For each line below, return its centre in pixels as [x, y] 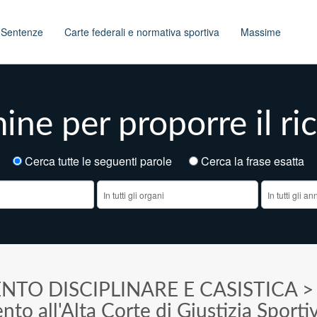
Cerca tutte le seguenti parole [105, 161]
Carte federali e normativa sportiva [142, 32]
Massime [261, 32]
